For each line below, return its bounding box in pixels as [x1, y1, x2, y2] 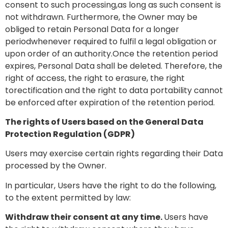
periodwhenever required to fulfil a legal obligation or [5, 35, 217, 47]
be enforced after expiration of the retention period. [5, 96, 215, 108]
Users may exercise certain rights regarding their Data [5, 148, 223, 160]
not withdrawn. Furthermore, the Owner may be [5, 11, 197, 23]
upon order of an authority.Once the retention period [5, 47, 218, 60]
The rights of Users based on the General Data [5, 116, 204, 128]
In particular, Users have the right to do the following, [5, 179, 216, 191]
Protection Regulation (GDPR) [5, 128, 135, 140]
